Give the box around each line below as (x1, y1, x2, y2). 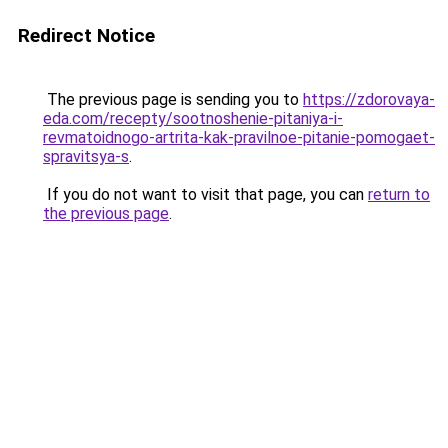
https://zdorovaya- (303, 90, 435, 109)
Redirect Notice (18, 24, 155, 47)
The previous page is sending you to (43, 90, 303, 109)
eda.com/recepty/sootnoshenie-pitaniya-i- (43, 109, 343, 128)
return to (368, 185, 430, 204)
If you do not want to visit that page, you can (43, 185, 368, 204)
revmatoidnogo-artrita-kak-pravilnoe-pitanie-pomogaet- (43, 128, 435, 147)
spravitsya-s (43, 147, 129, 166)
